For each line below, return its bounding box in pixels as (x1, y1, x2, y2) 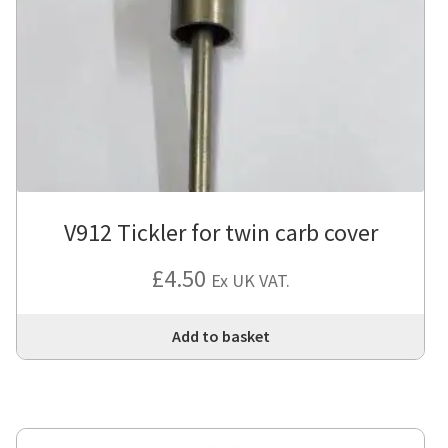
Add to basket (171, 326, 270, 347)
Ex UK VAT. (210, 269, 290, 293)
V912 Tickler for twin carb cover (63, 217, 378, 249)
